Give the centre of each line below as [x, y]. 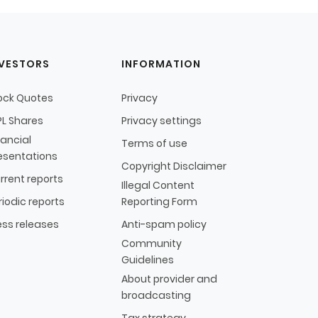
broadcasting [156, 295]
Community [152, 243]
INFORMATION [161, 64]
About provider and [169, 279]
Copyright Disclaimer [174, 166]
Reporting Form [159, 201]
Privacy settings [161, 120]
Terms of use [154, 143]
